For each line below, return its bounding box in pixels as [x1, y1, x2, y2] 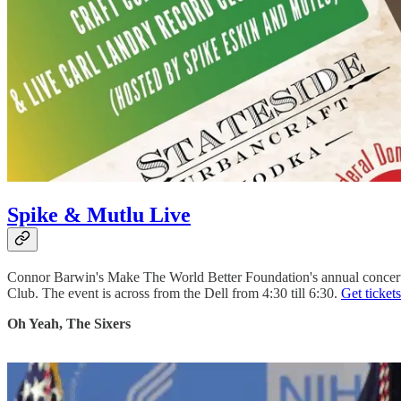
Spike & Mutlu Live [7, 202, 191, 226]
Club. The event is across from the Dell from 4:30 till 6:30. [7, 285, 341, 301]
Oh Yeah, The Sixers [7, 315, 131, 331]
